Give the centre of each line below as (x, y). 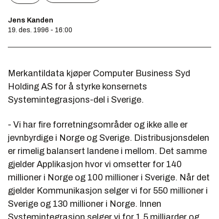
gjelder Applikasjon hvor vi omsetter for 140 (95, 164)
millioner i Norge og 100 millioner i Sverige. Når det (109, 177)
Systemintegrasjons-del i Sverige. (76, 100)
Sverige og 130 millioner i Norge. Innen (85, 204)
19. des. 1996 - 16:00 (40, 30)
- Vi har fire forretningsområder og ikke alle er (98, 125)
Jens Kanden (31, 20)
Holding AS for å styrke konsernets (77, 87)
